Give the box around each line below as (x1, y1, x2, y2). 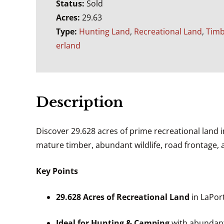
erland (56, 39, 80, 51)
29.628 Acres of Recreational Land (56, 191, 189, 202)
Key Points (36, 165, 78, 176)
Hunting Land (79, 25, 130, 37)
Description (36, 93, 123, 111)
